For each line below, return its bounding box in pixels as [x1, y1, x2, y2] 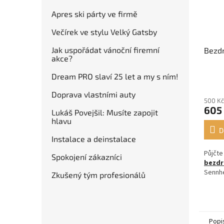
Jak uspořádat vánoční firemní [51, 45, 159, 54]
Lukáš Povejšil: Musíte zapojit [51, 107, 158, 117]
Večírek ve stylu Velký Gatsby [51, 27, 157, 36]
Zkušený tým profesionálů [51, 170, 145, 179]
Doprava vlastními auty [51, 89, 135, 99]
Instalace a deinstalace [51, 134, 136, 143]
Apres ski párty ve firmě [51, 9, 137, 18]
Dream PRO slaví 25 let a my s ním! [51, 71, 178, 81]
